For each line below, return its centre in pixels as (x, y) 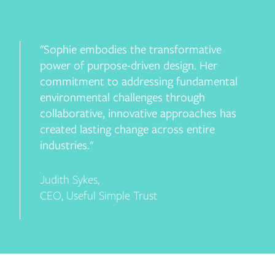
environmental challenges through (122, 97)
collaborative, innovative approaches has (138, 113)
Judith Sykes (68, 179)
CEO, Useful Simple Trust (98, 195)
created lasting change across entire (127, 129)
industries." (66, 145)
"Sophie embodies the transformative (130, 49)
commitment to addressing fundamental (138, 81)
